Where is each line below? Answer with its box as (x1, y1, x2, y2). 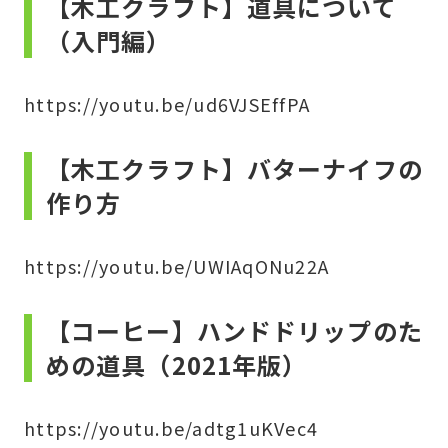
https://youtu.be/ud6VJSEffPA (24, 91, 311, 117)
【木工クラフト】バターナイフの (46, 151, 423, 186)
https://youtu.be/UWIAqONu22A (24, 253, 330, 279)
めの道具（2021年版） (46, 347, 308, 382)
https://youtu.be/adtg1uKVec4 (24, 415, 319, 441)
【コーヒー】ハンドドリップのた (46, 313, 423, 348)
